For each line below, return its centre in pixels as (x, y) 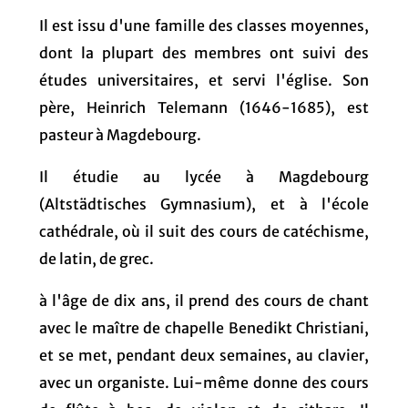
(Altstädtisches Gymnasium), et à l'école (204, 204)
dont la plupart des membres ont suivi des (204, 52)
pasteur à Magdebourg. (120, 134)
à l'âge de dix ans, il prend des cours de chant (204, 300)
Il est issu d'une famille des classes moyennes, (204, 25)
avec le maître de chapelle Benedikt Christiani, (204, 327)
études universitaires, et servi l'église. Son (204, 80)
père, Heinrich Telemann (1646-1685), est (204, 107)
